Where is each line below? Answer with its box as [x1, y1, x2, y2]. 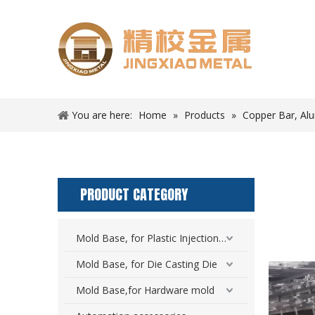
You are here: [72, 108, 132, 122]
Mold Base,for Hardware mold [76, 283, 214, 297]
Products [184, 108, 225, 122]
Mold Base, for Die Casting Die [76, 257, 217, 271]
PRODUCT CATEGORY [80, 184, 188, 205]
